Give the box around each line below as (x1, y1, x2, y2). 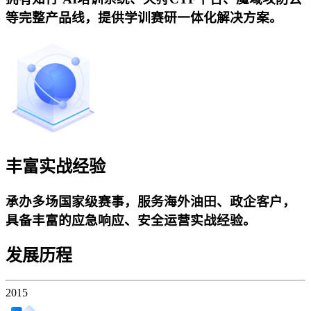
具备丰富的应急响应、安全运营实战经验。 (6, 212, 256, 228)
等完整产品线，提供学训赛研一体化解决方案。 (6, 10, 283, 25)
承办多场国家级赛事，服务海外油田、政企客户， (6, 194, 296, 209)
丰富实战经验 (6, 157, 106, 176)
